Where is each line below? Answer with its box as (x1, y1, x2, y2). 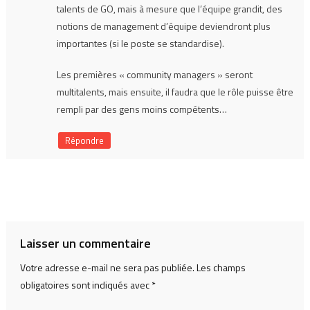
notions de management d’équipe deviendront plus (56, 19, 271, 34)
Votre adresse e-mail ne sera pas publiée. (19, 260, 194, 275)
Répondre (64, 134, 104, 148)
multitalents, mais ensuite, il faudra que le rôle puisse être (56, 84, 293, 100)
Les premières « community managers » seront (56, 67, 253, 82)
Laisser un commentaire (19, 234, 151, 253)
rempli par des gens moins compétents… (56, 102, 227, 117)
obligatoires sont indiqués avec (19, 277, 152, 293)
